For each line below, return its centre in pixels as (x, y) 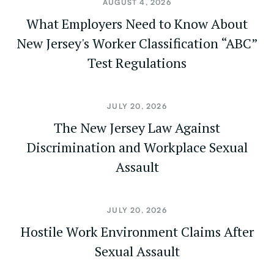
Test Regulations (137, 63)
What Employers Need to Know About (137, 24)
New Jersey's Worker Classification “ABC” (137, 43)
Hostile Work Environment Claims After (137, 231)
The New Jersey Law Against (137, 128)
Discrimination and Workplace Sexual (137, 147)
